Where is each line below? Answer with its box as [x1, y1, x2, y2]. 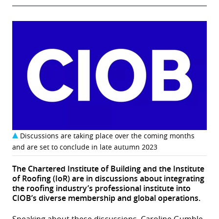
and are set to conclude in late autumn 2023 [12, 142, 157, 152]
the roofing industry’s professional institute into [12, 183, 191, 194]
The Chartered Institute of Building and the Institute [12, 163, 204, 175]
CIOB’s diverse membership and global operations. [12, 193, 200, 204]
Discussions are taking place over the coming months [20, 131, 195, 141]
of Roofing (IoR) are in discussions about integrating [12, 173, 204, 184]
